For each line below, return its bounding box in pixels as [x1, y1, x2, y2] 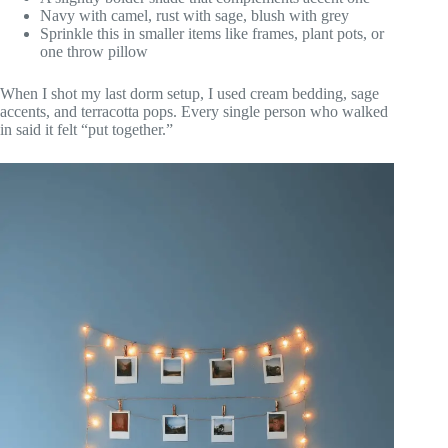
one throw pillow [40, 42, 148, 60]
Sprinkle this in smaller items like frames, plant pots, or [40, 24, 384, 42]
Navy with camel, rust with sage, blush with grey [40, 6, 349, 24]
